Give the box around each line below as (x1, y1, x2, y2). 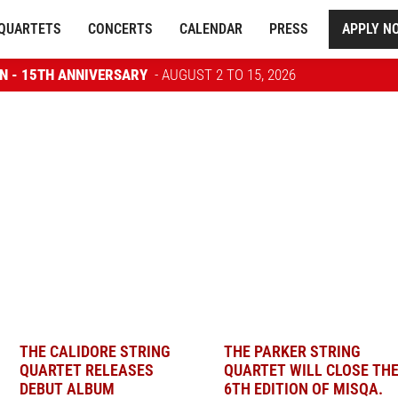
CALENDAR (179, 20, 243, 37)
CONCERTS (88, 20, 154, 37)
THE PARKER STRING (224, 342, 361, 361)
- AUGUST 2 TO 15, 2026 (154, 66, 296, 84)
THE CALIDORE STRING (20, 342, 171, 361)
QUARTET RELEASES (20, 361, 154, 379)
